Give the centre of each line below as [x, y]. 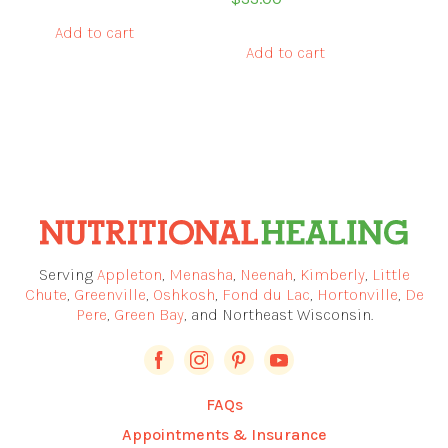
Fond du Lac [265, 295]
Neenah [266, 275]
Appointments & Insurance [224, 435]
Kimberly [332, 275]
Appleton [129, 275]
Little [390, 275]
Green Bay [148, 315]
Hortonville [357, 295]
